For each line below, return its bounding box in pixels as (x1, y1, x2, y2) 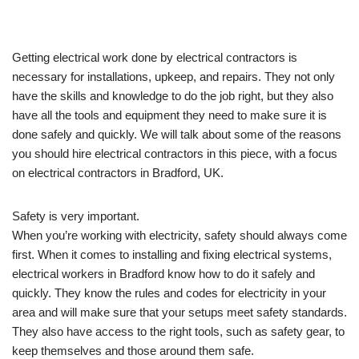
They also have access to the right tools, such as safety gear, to (12, 324, 345, 338)
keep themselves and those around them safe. (12, 343, 254, 357)
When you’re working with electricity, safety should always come (12, 228, 347, 242)
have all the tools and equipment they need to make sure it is (12, 107, 327, 122)
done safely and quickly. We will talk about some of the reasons (12, 127, 341, 141)
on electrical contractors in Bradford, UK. (12, 165, 224, 179)
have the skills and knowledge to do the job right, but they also (12, 88, 333, 103)
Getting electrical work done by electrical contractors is (12, 50, 297, 64)
